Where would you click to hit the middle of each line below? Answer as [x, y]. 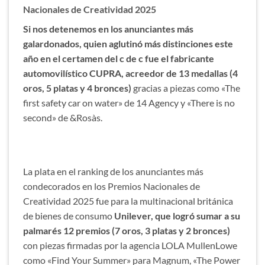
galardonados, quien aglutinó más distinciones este [128, 43]
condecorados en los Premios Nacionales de [112, 186]
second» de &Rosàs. [63, 117]
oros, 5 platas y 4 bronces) [78, 88]
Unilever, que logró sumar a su [177, 216]
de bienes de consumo [69, 216]
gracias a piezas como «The [187, 88]
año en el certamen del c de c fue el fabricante [119, 58]
